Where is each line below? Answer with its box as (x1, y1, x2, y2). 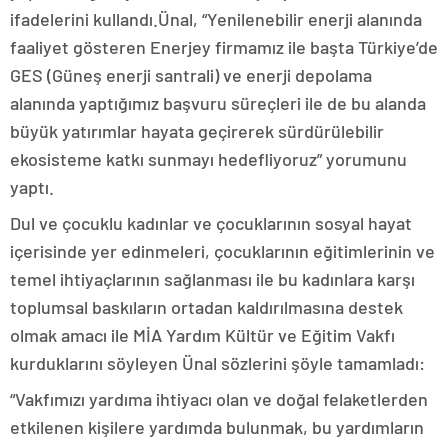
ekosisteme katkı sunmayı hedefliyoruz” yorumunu (10, 148, 407, 170)
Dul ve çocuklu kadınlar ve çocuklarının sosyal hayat (10, 212, 412, 234)
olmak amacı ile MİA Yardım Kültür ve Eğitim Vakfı (10, 324, 395, 346)
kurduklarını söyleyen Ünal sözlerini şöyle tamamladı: (10, 352, 425, 374)
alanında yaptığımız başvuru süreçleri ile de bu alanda (10, 92, 426, 114)
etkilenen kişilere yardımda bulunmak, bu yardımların (10, 416, 424, 438)
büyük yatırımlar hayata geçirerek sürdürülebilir (10, 120, 384, 142)
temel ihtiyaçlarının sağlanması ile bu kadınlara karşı (10, 268, 415, 290)
